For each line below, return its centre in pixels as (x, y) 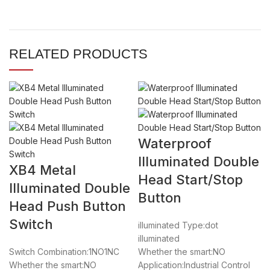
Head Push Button (67, 206)
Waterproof (175, 143)
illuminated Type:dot (178, 225)
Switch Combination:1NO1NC (64, 251)
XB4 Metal (42, 170)
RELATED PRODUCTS (78, 54)
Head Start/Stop (190, 179)
